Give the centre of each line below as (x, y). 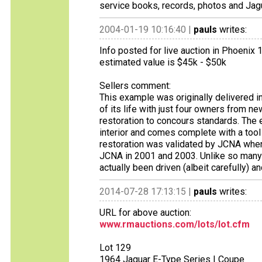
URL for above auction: (145, 213)
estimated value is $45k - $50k (163, 62)
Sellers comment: (135, 86)
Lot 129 (115, 248)
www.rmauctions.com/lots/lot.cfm (175, 224)
